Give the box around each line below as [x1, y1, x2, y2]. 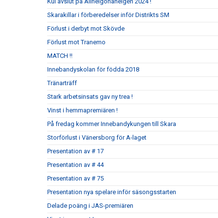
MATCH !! [47, 52, 73, 59]
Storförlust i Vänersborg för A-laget [47, 133, 146, 141]
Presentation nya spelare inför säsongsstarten [47, 188, 176, 196]
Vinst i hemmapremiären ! [47, 106, 118, 114]
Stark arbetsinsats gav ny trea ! [47, 92, 133, 100]
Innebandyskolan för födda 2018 [47, 65, 139, 73]
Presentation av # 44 [47, 161, 104, 168]
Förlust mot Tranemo [47, 38, 106, 46]
